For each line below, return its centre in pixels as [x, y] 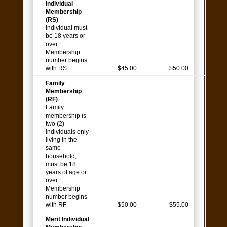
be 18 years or [65, 36]
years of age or [66, 173]
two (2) [55, 124]
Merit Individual [67, 220]
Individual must [66, 28]
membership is [66, 116]
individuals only [67, 132]
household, [61, 156]
